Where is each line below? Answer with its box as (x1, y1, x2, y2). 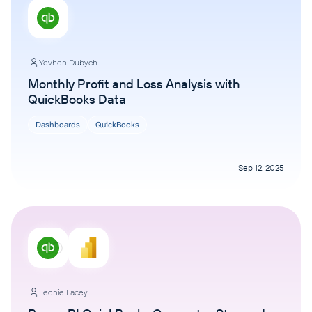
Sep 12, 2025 (238, 162, 284, 173)
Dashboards (36, 119, 80, 130)
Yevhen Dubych (39, 57, 97, 68)
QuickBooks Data (28, 91, 126, 107)
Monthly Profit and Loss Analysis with (28, 76, 240, 92)
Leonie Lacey (39, 287, 88, 297)
